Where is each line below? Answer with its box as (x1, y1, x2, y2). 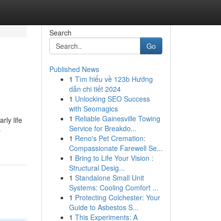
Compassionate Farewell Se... (69, 143, 163, 153)
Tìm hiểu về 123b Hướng (74, 74, 153, 84)
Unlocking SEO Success (74, 94, 150, 104)
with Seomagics (69, 104, 118, 113)
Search (49, 28, 72, 37)
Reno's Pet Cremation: (74, 133, 146, 143)
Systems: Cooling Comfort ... (69, 183, 158, 192)
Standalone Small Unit (74, 173, 144, 183)
